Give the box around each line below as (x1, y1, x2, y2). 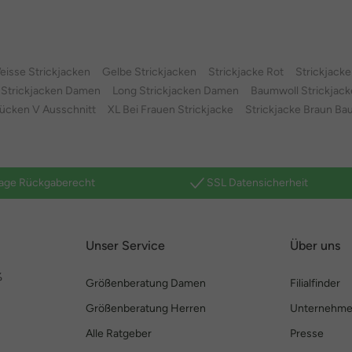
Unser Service (86, 238, 165, 253)
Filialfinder (290, 277, 340, 290)
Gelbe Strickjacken (102, 65, 196, 79)
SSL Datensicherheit (207, 176, 308, 189)
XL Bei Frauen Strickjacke (108, 103, 233, 116)
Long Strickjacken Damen (112, 84, 239, 97)
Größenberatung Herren (86, 302, 206, 315)
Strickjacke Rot (208, 65, 284, 79)
